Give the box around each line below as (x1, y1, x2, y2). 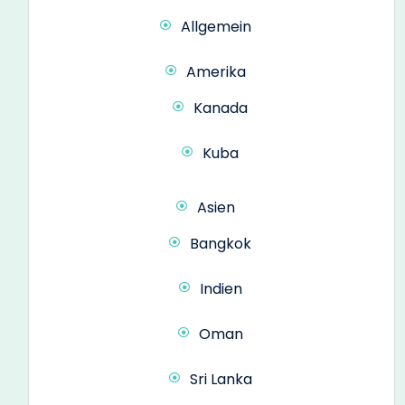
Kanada (193, 97, 248, 118)
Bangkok (190, 232, 251, 254)
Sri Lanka (189, 368, 252, 390)
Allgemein (181, 15, 251, 37)
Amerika (186, 61, 246, 82)
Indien (199, 278, 242, 299)
